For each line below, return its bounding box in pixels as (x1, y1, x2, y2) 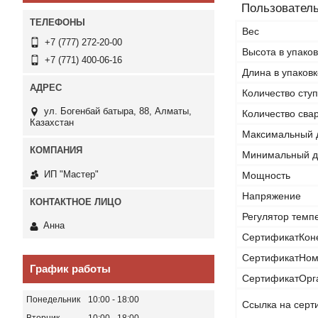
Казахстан (30, 117, 74, 128)
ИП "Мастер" (44, 168, 99, 180)
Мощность (242, 170, 290, 181)
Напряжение (242, 190, 301, 202)
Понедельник (26, 295, 80, 305)
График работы (30, 263, 111, 275)
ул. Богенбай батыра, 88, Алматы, (44, 106, 192, 116)
